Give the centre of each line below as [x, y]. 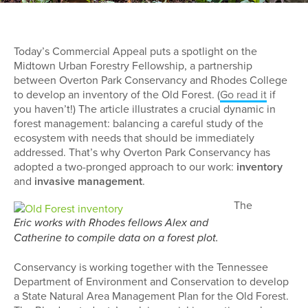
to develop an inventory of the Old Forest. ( [117, 94]
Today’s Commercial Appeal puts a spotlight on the [135, 51]
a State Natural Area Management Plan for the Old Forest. [151, 296]
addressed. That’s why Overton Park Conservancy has [142, 152]
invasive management [88, 181]
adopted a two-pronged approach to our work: [125, 166]
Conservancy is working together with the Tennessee [141, 267]
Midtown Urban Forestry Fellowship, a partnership [133, 65]
